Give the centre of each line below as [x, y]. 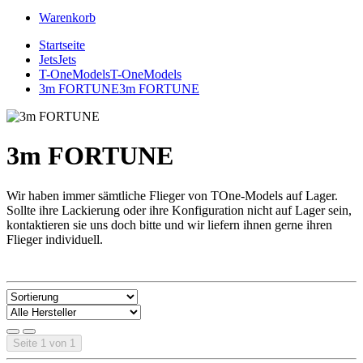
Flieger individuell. [55, 239]
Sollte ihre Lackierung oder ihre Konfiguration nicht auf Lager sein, [179, 210]
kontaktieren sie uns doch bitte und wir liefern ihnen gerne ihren [169, 224]
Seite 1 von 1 [44, 343]
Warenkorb [67, 17]
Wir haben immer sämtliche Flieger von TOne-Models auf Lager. [172, 195]
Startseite [62, 45]
